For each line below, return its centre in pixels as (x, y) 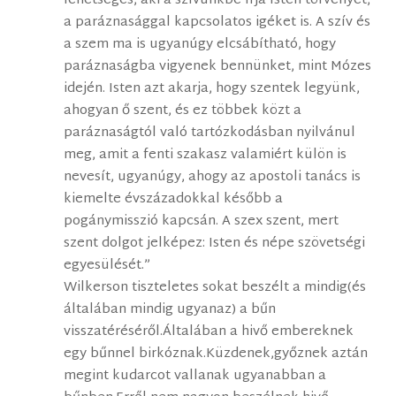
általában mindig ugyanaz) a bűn (170, 310)
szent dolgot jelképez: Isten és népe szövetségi (215, 244)
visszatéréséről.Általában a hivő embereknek (209, 332)
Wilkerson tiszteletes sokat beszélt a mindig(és (215, 288)
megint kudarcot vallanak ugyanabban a (195, 377)
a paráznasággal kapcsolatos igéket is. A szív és (217, 23)
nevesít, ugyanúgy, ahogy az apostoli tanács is (213, 178)
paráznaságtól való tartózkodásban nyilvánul (210, 133)
